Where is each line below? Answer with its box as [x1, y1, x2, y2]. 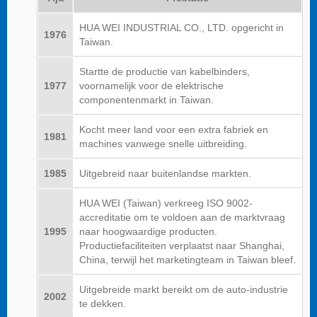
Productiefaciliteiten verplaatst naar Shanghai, [79, 239, 284, 251]
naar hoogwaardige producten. [79, 225, 217, 237]
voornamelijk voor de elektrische [79, 79, 224, 91]
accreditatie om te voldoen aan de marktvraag [79, 211, 285, 223]
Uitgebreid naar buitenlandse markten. [79, 167, 251, 179]
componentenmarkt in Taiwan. [79, 93, 214, 105]
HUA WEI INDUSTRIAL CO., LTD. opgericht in [79, 21, 284, 33]
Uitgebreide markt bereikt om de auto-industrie [79, 283, 288, 295]
